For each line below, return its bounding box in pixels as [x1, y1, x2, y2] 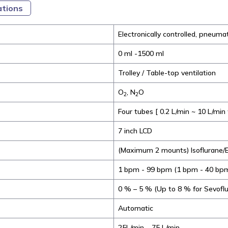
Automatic [118, 204, 153, 213]
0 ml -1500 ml [118, 49, 164, 59]
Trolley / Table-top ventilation [118, 68, 216, 78]
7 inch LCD [118, 126, 152, 136]
